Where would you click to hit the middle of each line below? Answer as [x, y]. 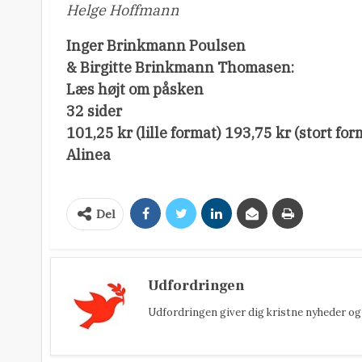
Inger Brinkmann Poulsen [156, 46]
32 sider [94, 112]
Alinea [88, 155]
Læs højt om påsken [135, 90]
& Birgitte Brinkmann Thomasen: [180, 68]
